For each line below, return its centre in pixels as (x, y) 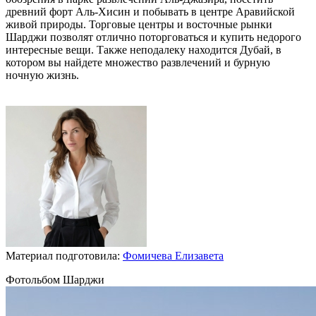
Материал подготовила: (64, 255)
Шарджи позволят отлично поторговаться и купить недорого (153, 37)
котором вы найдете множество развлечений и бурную (138, 62)
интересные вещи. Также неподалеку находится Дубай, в (144, 49)
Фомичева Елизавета (173, 255)
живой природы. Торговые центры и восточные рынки (139, 24)
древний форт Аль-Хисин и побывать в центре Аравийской (150, 11)
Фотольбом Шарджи (55, 279)
